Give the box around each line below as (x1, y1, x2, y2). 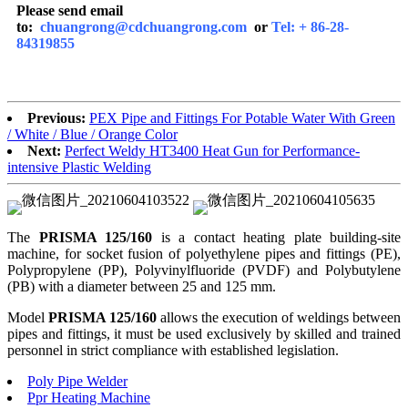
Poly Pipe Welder (27, 373, 127, 390)
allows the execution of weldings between (160, 310, 401, 326)
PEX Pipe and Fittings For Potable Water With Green (89, 110, 395, 127)
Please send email (16, 3, 123, 19)
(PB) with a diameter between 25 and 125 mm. (7, 279, 276, 295)
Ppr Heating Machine (27, 390, 150, 406)
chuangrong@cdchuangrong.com (40, 19, 250, 36)
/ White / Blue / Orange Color (7, 127, 178, 143)
